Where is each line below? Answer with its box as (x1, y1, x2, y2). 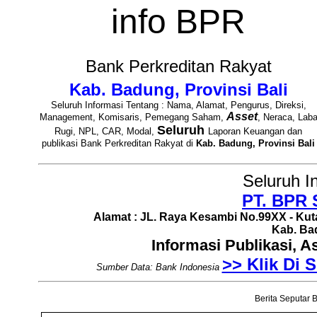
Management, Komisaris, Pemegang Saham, (39, 112, 226, 122)
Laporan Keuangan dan (208, 126, 302, 137)
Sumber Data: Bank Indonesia (96, 262, 219, 272)
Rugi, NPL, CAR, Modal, (54, 126, 157, 137)
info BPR (111, 3, 246, 40)
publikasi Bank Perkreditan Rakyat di (42, 138, 196, 149)
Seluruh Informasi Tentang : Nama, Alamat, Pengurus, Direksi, (50, 100, 306, 110)
